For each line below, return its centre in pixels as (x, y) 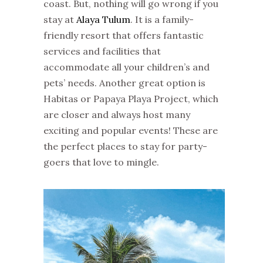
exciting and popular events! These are (131, 131)
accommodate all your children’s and (127, 67)
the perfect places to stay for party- (125, 146)
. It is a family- (162, 20)
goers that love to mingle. (101, 162)
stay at (60, 20)
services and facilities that (102, 51)
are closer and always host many (117, 115)
